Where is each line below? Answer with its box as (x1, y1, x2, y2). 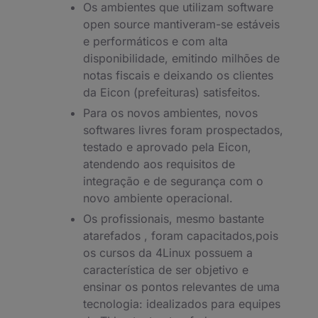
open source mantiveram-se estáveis (83, 17, 280, 31)
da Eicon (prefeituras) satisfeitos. (83, 85, 261, 99)
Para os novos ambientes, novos (83, 105, 258, 120)
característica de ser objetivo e (83, 262, 248, 277)
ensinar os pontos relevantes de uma (83, 279, 280, 294)
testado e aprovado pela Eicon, (83, 139, 251, 154)
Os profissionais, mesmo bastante (83, 211, 264, 226)
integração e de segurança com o (83, 173, 263, 188)
